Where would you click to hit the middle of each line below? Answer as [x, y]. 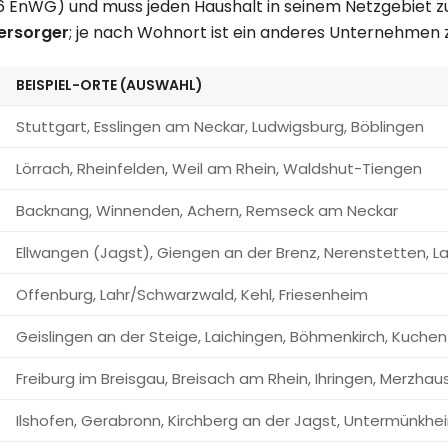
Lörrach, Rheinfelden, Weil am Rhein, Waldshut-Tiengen [219, 169]
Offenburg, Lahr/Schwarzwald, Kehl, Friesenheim [192, 295]
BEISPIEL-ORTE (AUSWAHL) [109, 85]
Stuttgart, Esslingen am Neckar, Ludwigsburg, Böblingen [220, 127]
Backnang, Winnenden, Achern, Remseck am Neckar [207, 211]
